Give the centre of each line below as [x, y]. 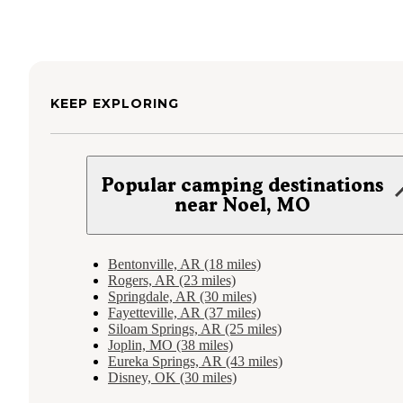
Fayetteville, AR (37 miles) [184, 312]
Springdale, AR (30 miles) [182, 296]
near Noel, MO [243, 204]
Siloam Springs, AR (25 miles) [195, 328]
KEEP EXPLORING [115, 103]
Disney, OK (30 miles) [172, 377]
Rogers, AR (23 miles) [172, 280]
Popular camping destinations [243, 184]
